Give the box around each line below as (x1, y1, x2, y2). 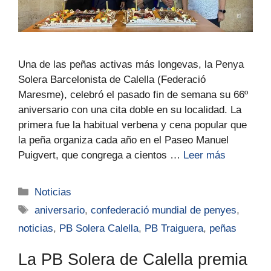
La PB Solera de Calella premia (18, 250, 247, 269)
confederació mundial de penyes (91, 204, 237, 217)
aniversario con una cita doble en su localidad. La (18, 104, 241, 116)
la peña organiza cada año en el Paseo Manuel (18, 134, 229, 146)
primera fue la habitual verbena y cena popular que (18, 119, 247, 131)
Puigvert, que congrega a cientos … (18, 149, 183, 162)
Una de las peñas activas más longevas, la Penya (18, 59, 244, 71)
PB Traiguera (145, 223, 203, 235)
